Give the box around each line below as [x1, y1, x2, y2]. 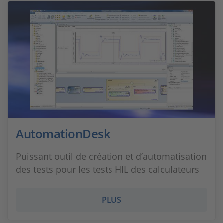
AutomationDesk [16, 125, 110, 142]
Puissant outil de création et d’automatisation [16, 150, 207, 162]
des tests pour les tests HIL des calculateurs [16, 163, 199, 175]
